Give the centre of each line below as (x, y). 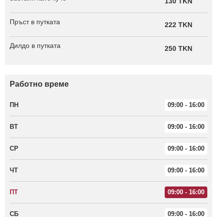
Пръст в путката (35, 22)
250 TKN (178, 48)
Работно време (39, 84)
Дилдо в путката (35, 46)
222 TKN (178, 25)
